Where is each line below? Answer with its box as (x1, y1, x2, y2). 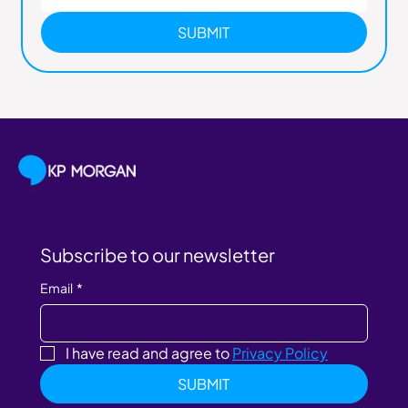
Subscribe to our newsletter (40, 243, 275, 267)
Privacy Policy (232, 343, 328, 363)
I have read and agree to (66, 343, 232, 363)
